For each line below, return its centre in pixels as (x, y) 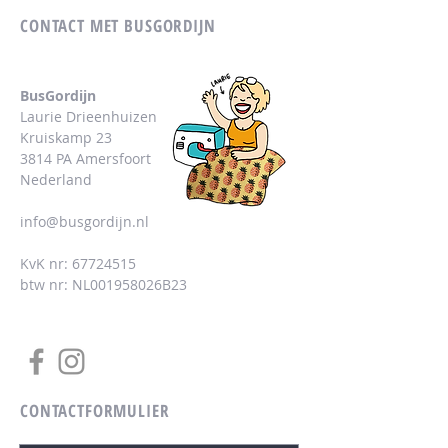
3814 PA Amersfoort (85, 158)
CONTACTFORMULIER (95, 410)
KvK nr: (46, 263)
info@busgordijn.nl (84, 221)
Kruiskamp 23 (66, 137)
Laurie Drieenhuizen (88, 116)
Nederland (56, 179)
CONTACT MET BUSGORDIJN (118, 25)
